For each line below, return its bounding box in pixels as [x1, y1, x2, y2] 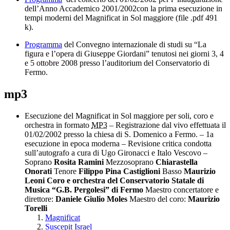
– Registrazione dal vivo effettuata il [107, 121, 226, 130]
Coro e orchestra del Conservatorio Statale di [47, 176, 204, 185]
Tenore [52, 167, 79, 176]
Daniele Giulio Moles [55, 195, 127, 204]
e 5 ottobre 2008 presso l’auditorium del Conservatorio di [25, 59, 209, 68]
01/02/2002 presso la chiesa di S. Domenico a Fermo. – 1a [25, 130, 214, 139]
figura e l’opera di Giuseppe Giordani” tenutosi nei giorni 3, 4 [25, 49, 224, 59]
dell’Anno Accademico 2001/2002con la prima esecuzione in [25, 4, 222, 13]
